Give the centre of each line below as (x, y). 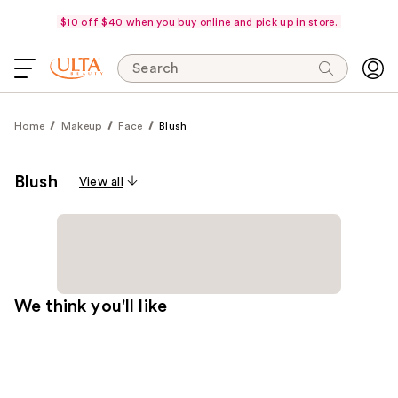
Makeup (81, 126)
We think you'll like (91, 306)
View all (101, 182)
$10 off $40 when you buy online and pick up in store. (199, 22)
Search (156, 68)
